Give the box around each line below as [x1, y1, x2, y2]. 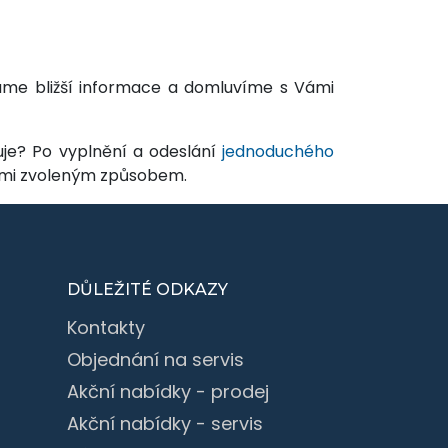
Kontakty [67, 314, 145, 340]
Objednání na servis [67, 346, 244, 372]
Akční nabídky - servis [67, 410, 263, 436]
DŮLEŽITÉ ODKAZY [67, 279, 228, 299]
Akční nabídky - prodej [67, 378, 269, 404]
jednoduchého [222, 139, 334, 163]
